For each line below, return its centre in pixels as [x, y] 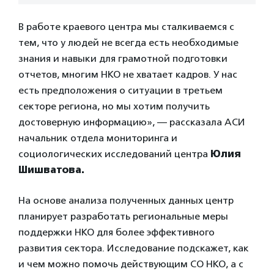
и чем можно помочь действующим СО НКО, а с [131, 264]
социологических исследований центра [114, 154]
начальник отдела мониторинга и [98, 138]
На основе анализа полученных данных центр [126, 200]
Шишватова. [51, 169]
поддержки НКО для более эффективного [117, 232]
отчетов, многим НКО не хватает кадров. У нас [128, 74]
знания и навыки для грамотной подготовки [123, 58]
